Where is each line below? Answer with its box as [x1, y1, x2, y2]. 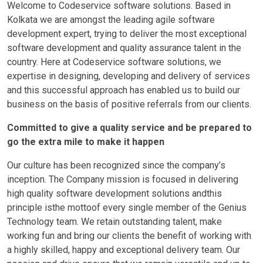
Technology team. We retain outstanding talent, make [7, 216, 222, 228]
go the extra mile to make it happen [7, 136, 164, 148]
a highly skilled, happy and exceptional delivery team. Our [7, 244, 240, 256]
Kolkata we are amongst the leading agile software [7, 14, 215, 26]
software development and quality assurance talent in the [7, 42, 241, 54]
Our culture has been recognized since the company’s [7, 160, 225, 171]
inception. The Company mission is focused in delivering [7, 174, 238, 186]
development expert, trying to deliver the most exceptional [7, 28, 247, 40]
